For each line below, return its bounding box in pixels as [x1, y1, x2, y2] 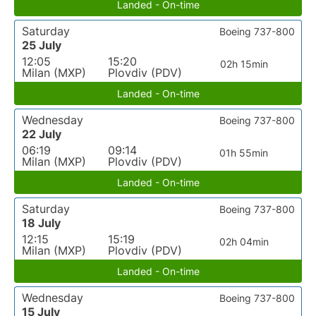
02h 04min [219, 236, 269, 248]
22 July [22, 127, 61, 141]
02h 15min [219, 58, 268, 70]
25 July [22, 38, 61, 52]
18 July [22, 216, 61, 230]
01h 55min [219, 147, 269, 159]
